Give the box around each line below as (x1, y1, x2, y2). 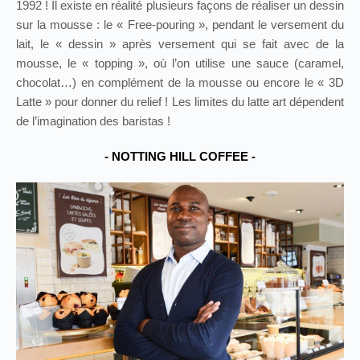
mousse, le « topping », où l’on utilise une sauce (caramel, (16, 56, 344, 71)
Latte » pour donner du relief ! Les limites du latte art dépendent (16, 95, 344, 109)
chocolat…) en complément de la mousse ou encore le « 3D (16, 76, 344, 90)
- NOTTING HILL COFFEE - (104, 149, 256, 164)
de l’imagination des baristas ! (16, 114, 170, 129)
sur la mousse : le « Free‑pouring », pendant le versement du (16, 18, 344, 32)
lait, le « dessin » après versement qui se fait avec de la (16, 37, 344, 51)
